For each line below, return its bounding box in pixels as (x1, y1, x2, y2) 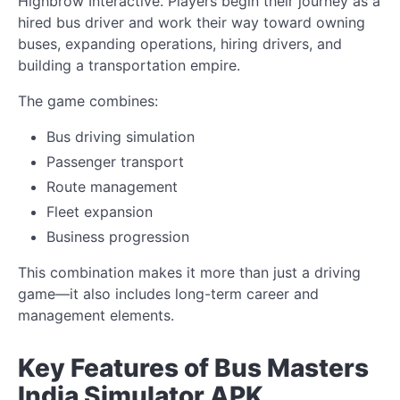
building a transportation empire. (18, 55, 240, 74)
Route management (46, 177, 178, 196)
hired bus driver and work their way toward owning (18, 12, 365, 31)
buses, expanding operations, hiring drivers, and (18, 34, 342, 53)
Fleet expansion (46, 202, 153, 221)
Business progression (46, 227, 189, 246)
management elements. (18, 305, 174, 324)
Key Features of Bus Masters (18, 352, 369, 383)
